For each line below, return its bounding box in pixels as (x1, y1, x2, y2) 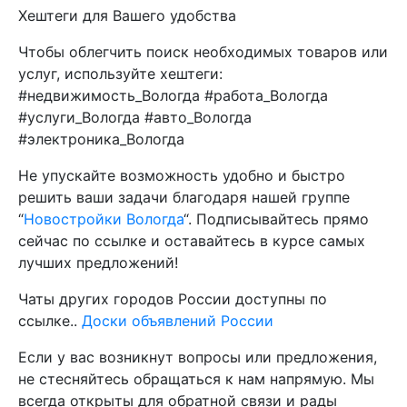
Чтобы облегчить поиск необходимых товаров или (18, 43, 388, 61)
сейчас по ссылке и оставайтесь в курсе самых (18, 232, 365, 250)
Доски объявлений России (82, 312, 273, 330)
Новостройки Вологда (24, 210, 184, 228)
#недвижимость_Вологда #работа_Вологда (18, 86, 328, 104)
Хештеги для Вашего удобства (18, 6, 236, 25)
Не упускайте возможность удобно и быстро (18, 166, 345, 184)
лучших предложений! (18, 253, 178, 272)
